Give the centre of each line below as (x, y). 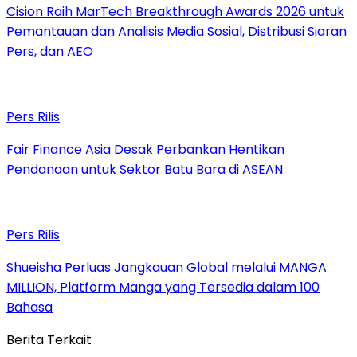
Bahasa (29, 307)
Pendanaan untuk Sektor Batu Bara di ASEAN (145, 169)
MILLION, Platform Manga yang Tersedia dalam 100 (163, 287)
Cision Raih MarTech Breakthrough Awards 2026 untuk (175, 11)
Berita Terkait (49, 339)
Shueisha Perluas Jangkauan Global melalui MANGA (167, 267)
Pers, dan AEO (50, 51)
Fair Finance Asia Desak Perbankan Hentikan (145, 149)
